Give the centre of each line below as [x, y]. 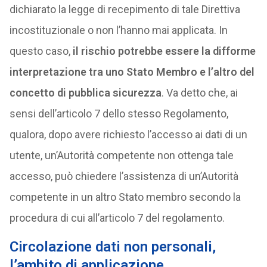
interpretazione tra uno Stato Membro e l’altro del [132, 72]
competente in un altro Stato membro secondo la [125, 197]
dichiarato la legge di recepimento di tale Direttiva [125, 9]
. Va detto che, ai [199, 93]
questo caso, [41, 51]
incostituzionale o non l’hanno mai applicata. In [118, 30]
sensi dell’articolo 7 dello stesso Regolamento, [119, 114]
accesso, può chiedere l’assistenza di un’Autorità [124, 176]
